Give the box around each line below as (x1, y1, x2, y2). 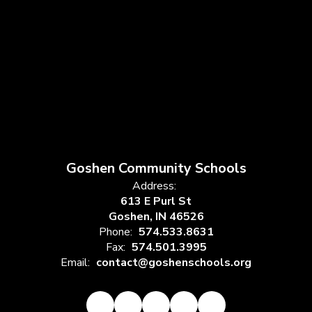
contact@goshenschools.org (96, 255, 251, 271)
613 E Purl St (120, 194, 192, 210)
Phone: (98, 224, 132, 240)
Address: (132, 178, 176, 194)
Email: (61, 255, 90, 271)
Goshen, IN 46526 (108, 209, 204, 225)
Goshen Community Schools (65, 159, 247, 178)
